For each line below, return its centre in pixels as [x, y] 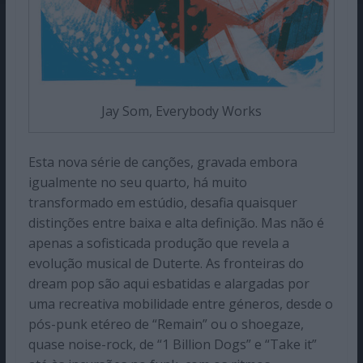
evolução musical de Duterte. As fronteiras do [166, 263]
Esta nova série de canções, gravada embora [162, 162]
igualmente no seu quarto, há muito [137, 182]
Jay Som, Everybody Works [181, 111]
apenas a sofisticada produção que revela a [158, 243]
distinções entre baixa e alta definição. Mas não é [176, 222]
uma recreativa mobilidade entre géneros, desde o [180, 303]
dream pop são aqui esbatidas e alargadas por [169, 283]
